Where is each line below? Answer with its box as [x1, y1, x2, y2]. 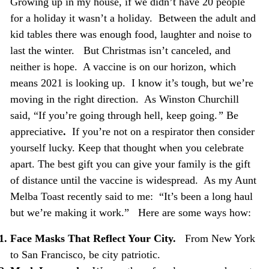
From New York [184, 232, 255, 244]
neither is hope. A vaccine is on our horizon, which [10, 61, 236, 73]
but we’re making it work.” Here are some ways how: [10, 207, 251, 219]
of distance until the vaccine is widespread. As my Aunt [10, 174, 256, 187]
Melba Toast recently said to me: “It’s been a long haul [10, 190, 253, 203]
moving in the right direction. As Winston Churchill [10, 93, 239, 106]
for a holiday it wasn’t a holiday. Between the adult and [10, 12, 256, 25]
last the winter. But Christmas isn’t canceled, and [10, 44, 231, 57]
